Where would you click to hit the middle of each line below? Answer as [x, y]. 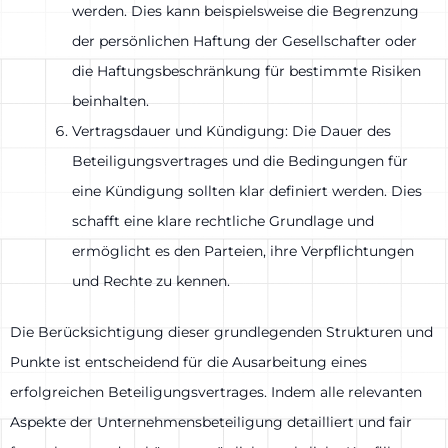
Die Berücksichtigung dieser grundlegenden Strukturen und [221, 331]
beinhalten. [110, 100]
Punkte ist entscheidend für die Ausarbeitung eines [188, 361]
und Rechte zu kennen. [151, 280]
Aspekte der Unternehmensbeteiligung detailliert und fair [211, 421]
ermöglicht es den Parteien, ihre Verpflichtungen [243, 250]
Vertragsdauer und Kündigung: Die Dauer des [231, 130]
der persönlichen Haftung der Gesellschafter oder [244, 40]
